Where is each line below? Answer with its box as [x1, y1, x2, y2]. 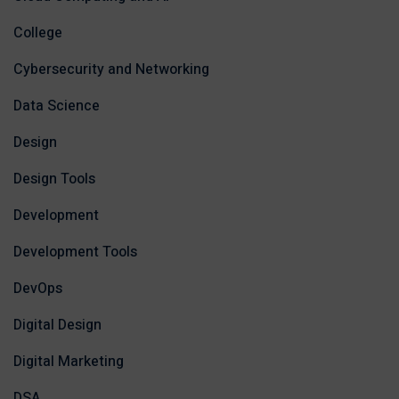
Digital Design [13, 314, 102, 337]
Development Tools [13, 241, 137, 264]
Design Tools [13, 168, 95, 191]
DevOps [13, 278, 62, 300]
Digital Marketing [13, 351, 124, 373]
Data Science [13, 95, 100, 118]
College [13, 22, 62, 45]
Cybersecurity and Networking [13, 59, 209, 81]
